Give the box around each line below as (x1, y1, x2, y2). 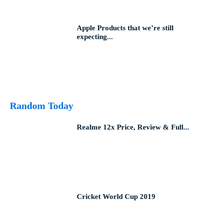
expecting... (77, 32, 113, 41)
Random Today (10, 100, 73, 111)
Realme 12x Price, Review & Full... (77, 123, 190, 131)
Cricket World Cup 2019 (77, 193, 156, 201)
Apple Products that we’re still (77, 23, 174, 32)
